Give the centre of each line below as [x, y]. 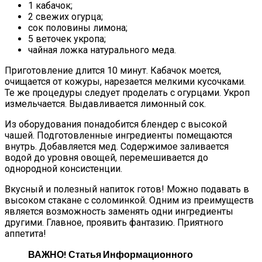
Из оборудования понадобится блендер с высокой [116, 124]
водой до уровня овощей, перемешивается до [106, 157]
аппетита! [25, 233]
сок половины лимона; [78, 27]
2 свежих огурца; [65, 16]
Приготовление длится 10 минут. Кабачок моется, [113, 70]
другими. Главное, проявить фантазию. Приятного [114, 222]
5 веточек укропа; [67, 39]
